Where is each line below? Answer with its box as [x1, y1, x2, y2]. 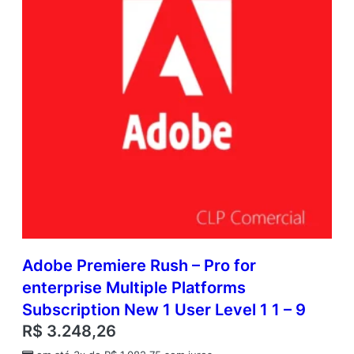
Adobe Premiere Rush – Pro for [22, 256, 256, 276]
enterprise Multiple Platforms [22, 278, 246, 298]
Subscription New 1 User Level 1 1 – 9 [22, 300, 306, 320]
